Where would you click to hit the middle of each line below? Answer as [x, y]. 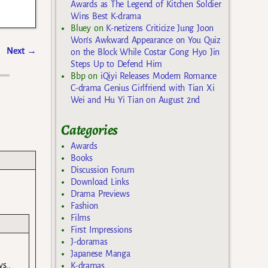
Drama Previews [100, 194]
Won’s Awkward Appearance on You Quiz [146, 40]
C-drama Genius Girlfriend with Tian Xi [143, 88]
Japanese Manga [100, 254]
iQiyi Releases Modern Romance [158, 76]
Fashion [85, 206]
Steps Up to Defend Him [116, 64]
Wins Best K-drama [106, 16]
